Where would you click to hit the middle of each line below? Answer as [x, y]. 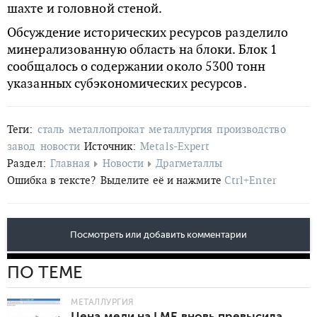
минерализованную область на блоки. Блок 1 [143, 50]
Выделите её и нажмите [162, 180]
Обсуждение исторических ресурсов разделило [148, 33]
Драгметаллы [189, 163]
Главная [70, 163]
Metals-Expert [175, 146]
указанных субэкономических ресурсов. [127, 83]
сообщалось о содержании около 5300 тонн [136, 67]
